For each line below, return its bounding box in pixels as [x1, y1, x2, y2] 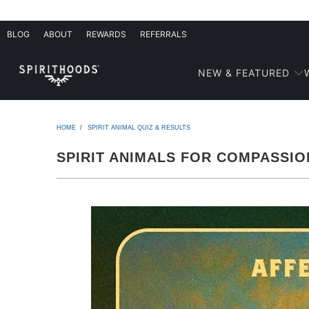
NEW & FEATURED [197, 67, 290, 79]
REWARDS [86, 29, 126, 39]
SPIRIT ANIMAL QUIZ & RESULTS [88, 123, 190, 131]
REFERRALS [140, 29, 187, 39]
